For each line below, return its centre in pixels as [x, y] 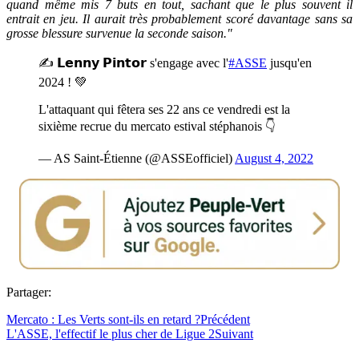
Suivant [234, 333]
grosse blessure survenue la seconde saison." [119, 33]
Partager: [29, 292]
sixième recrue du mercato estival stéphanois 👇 [157, 126]
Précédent [225, 319]
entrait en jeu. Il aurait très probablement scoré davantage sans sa [179, 18]
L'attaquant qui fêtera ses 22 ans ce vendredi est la [164, 109]
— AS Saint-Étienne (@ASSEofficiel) [137, 158]
